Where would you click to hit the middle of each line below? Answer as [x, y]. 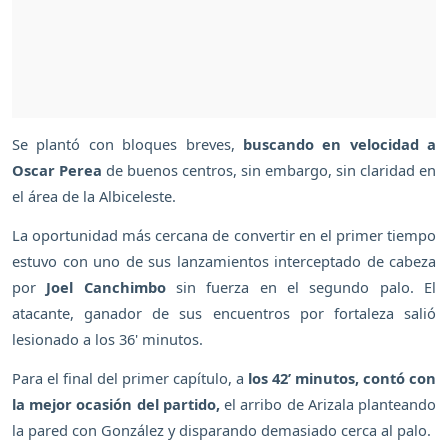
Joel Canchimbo [106, 287]
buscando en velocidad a [339, 144]
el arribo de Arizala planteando [330, 404]
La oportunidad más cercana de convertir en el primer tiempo [224, 235]
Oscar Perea [57, 170]
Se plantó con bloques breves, [127, 144]
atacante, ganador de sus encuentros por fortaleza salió [224, 313]
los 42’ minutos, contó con [340, 378]
